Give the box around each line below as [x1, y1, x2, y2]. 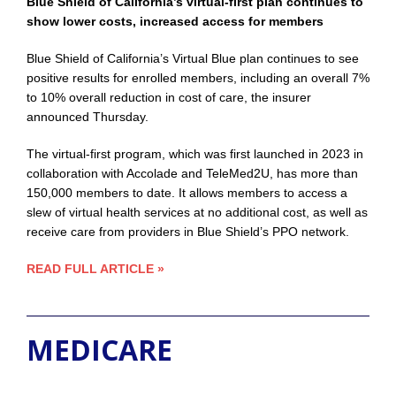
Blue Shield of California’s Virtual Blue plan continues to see [27, 51, 359, 66]
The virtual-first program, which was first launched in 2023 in [27, 147, 363, 162]
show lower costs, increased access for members [27, 14, 324, 29]
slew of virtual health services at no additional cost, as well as [27, 205, 368, 220]
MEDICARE [27, 331, 172, 369]
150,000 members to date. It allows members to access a [27, 186, 347, 201]
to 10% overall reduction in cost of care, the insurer [27, 90, 311, 105]
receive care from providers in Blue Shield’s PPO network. [27, 225, 349, 240]
